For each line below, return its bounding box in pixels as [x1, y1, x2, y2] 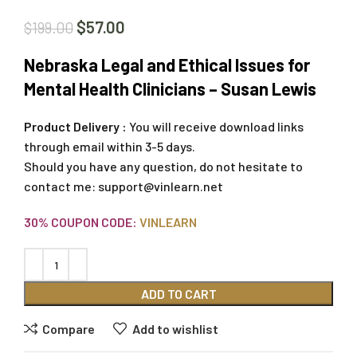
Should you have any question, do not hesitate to [24, 159, 303, 175]
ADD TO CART [140, 286, 217, 302]
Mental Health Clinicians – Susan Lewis [24, 78, 316, 100]
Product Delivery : [24, 119, 127, 135]
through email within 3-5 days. [24, 139, 195, 155]
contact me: [24, 178, 98, 194]
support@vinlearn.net [98, 178, 223, 194]
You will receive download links [127, 119, 304, 135]
